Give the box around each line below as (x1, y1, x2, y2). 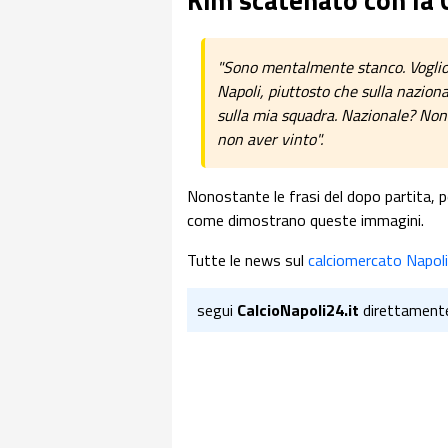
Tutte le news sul (187, 248, 308, 273)
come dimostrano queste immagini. (187, 208, 424, 233)
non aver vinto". (217, 127, 323, 152)
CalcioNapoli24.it (237, 298, 359, 323)
